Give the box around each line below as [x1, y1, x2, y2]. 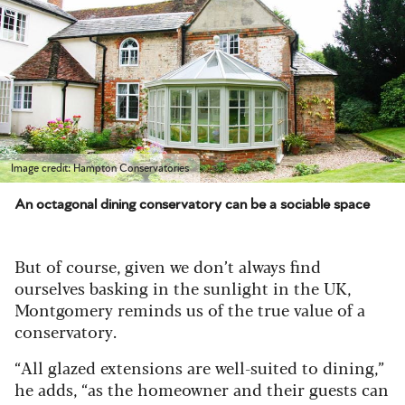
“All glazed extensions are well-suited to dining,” [14, 355, 384, 380]
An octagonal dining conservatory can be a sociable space [14, 197, 370, 212]
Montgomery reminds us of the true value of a [14, 297, 365, 322]
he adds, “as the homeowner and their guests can [14, 377, 389, 401]
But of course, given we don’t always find [14, 254, 321, 278]
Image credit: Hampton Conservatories [11, 163, 189, 174]
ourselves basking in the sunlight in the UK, [14, 276, 351, 300]
